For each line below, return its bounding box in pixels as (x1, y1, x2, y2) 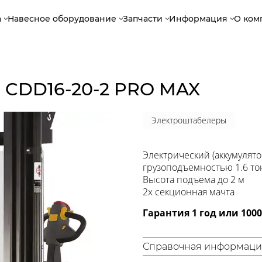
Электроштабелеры (151, 114, 226, 126)
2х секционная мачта (143, 185, 235, 198)
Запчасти (123, 13, 163, 24)
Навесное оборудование (8, 13, 117, 24)
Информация (169, 13, 228, 24)
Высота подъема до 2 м (143, 173, 244, 186)
